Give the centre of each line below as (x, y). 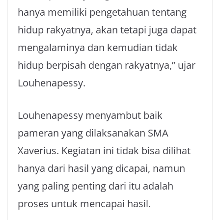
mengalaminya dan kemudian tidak (98, 47)
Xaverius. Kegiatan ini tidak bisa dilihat (104, 151)
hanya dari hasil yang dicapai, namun (101, 168)
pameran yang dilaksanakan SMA (93, 133)
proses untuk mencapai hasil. (84, 204)
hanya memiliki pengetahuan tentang (102, 12)
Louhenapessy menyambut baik (90, 115)
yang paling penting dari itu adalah (96, 186)
